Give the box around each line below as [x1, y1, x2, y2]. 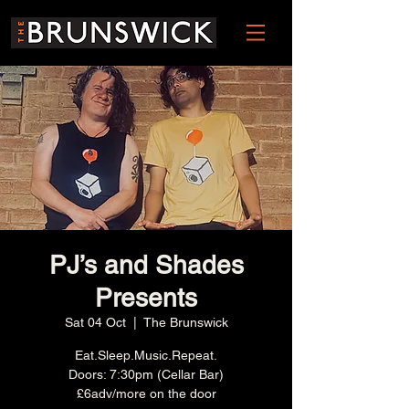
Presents [95, 283, 197, 312]
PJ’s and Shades [48, 250, 244, 279]
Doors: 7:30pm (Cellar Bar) [68, 367, 224, 382]
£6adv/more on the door [76, 386, 216, 401]
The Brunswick [142, 315, 228, 330]
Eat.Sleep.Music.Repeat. [75, 348, 217, 362]
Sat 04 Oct [64, 315, 126, 330]
